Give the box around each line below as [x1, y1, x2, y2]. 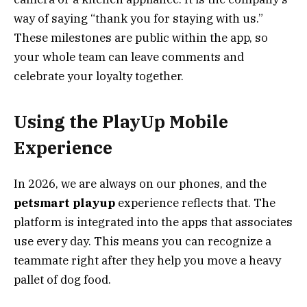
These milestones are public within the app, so [14, 29, 268, 45]
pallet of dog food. [14, 272, 111, 288]
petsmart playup [14, 195, 115, 211]
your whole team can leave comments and [14, 49, 244, 64]
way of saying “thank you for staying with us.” [14, 10, 263, 26]
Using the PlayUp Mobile [14, 110, 228, 133]
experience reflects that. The [115, 195, 275, 211]
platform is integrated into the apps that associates [14, 214, 293, 230]
